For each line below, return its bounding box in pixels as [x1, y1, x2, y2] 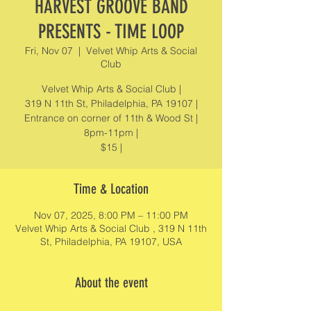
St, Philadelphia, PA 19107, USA [40, 235, 182, 248]
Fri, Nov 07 [25, 44, 73, 57]
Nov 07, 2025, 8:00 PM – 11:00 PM [34, 209, 188, 221]
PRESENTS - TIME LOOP [38, 20, 184, 43]
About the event [74, 274, 148, 291]
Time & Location [74, 180, 149, 197]
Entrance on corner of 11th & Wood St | [24, 112, 198, 124]
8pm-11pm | [84, 126, 138, 139]
